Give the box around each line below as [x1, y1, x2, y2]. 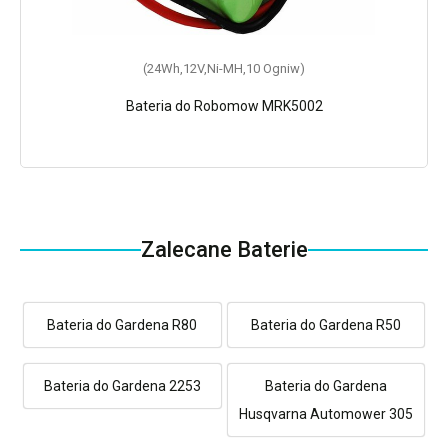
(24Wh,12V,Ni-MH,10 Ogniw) [143, 60, 305, 76]
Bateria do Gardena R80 [47, 316, 198, 333]
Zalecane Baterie [140, 236, 308, 262]
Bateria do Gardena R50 [250, 316, 401, 333]
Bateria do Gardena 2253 [43, 377, 201, 394]
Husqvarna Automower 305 [238, 405, 413, 422]
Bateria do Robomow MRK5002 [125, 97, 323, 114]
